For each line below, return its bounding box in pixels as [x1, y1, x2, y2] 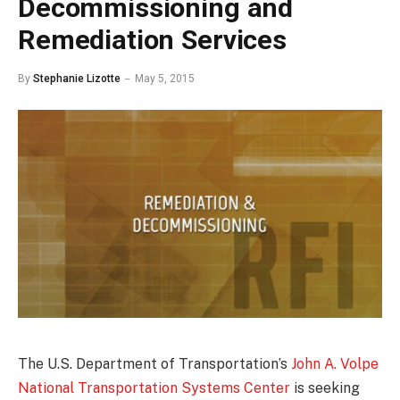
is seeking [290, 379, 360, 396]
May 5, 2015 [135, 71, 195, 85]
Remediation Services [18, 23, 287, 55]
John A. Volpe [291, 354, 379, 372]
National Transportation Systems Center [18, 379, 290, 396]
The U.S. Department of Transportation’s [18, 354, 291, 372]
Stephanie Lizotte [33, 71, 121, 85]
